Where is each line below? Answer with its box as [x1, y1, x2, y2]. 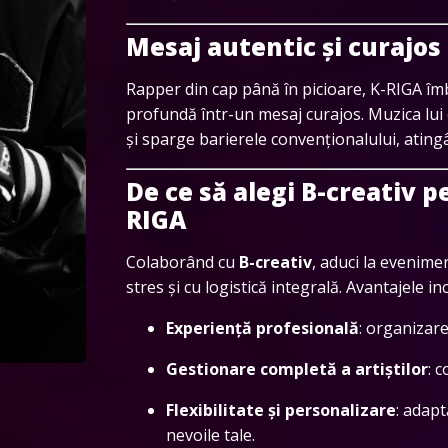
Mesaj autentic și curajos [126, 29, 441, 63]
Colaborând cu [126, 250, 239, 273]
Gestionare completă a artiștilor [166, 357, 428, 380]
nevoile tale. [166, 423, 255, 446]
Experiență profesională [166, 316, 359, 339]
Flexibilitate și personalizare [166, 398, 396, 421]
